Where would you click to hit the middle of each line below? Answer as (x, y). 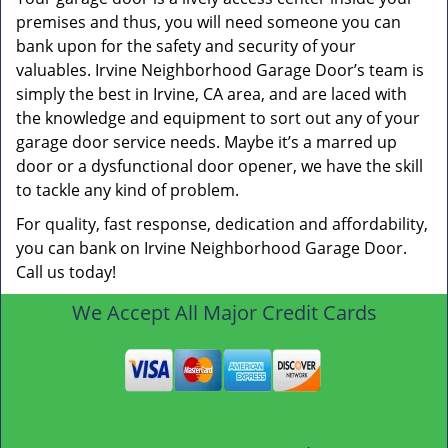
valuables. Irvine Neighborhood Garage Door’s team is (220, 70)
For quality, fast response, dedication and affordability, (222, 224)
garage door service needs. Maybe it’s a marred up (206, 142)
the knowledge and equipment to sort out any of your (218, 118)
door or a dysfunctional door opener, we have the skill (219, 166)
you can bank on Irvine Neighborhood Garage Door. (211, 248)
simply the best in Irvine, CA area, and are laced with (211, 94)
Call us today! (66, 272)
